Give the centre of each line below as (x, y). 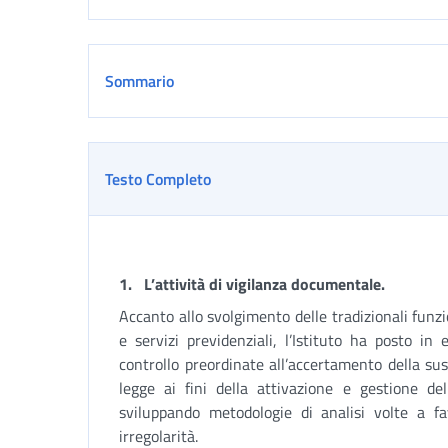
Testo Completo (158, 179)
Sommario (139, 81)
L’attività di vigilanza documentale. (264, 284)
